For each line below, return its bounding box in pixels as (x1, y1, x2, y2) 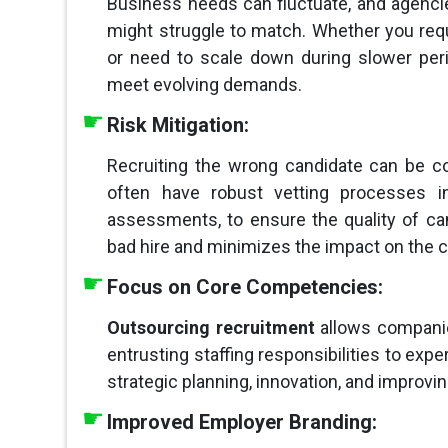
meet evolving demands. (107, 74, 303, 96)
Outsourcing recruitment (107, 317, 321, 339)
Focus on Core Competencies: (107, 275, 384, 300)
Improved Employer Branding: (107, 410, 378, 435)
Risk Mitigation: (107, 113, 250, 138)
